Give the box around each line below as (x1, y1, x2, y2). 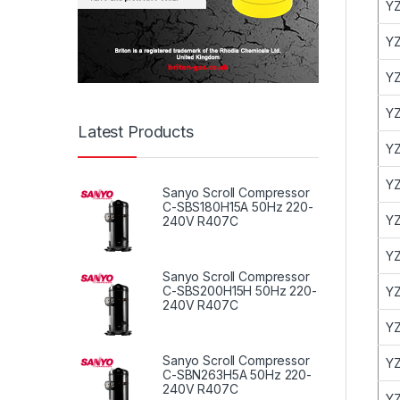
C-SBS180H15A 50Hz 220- (162, 199, 313, 215)
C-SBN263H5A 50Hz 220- (162, 367, 312, 383)
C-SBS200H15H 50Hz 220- (162, 283, 317, 299)
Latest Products (78, 121, 194, 141)
